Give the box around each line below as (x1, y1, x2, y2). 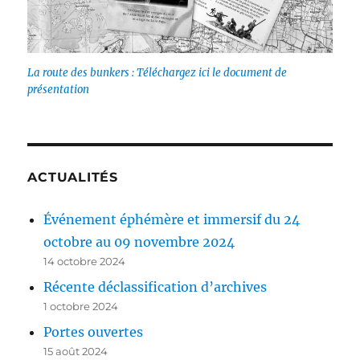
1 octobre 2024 (43, 299, 119, 313)
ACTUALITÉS (27, 169, 118, 185)
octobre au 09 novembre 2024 (43, 233, 235, 250)
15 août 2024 (43, 344, 108, 358)
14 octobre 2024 (43, 254, 126, 268)
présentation (27, 82, 90, 96)
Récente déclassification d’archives (43, 278, 268, 295)
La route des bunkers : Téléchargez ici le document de (27, 65, 288, 80)
